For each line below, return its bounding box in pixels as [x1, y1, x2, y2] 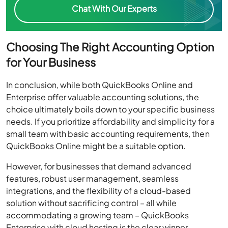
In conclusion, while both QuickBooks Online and [6, 79, 193, 91]
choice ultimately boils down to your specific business [6, 104, 215, 115]
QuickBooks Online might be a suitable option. [6, 140, 186, 152]
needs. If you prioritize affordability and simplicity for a [6, 116, 215, 127]
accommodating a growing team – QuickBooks [6, 210, 189, 221]
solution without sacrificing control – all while [6, 197, 177, 209]
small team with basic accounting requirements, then [6, 128, 210, 139]
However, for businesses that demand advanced [6, 161, 192, 172]
